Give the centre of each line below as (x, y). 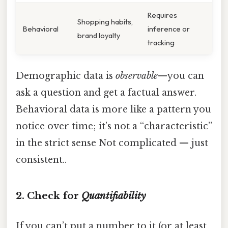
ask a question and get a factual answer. (106, 93)
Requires (162, 15)
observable (137, 76)
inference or (169, 29)
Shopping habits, (105, 22)
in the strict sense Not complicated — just (112, 143)
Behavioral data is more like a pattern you (113, 110)
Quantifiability (113, 196)
